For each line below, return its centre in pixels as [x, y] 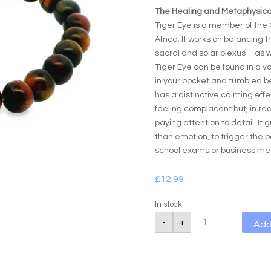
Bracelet [212, 260]
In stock [169, 204]
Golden [209, 238]
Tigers [207, 216]
